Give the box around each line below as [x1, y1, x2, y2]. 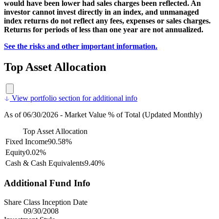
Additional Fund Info [4, 178, 90, 189]
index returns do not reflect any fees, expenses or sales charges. [4, 16, 211, 25]
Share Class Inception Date [4, 198, 88, 207]
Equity [5, 148, 26, 156]
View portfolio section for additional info [10, 93, 137, 102]
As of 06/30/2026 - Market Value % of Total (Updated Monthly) [4, 110, 202, 119]
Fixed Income [5, 137, 48, 146]
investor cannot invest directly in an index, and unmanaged [4, 7, 199, 16]
